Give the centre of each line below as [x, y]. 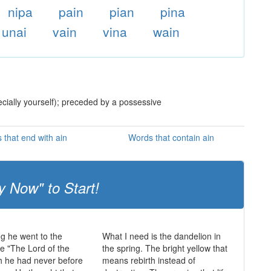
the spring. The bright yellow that [165, 248]
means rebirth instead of [149, 260]
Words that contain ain [171, 137]
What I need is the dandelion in [161, 236]
